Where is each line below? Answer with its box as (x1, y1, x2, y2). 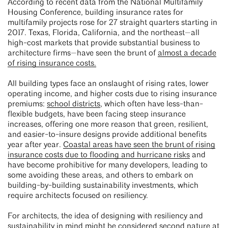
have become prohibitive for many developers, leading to (8, 161, 208, 170)
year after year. (8, 141, 63, 150)
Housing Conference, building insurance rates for (8, 9, 183, 17)
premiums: (8, 100, 47, 109)
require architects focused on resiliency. (8, 192, 148, 201)
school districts (47, 100, 100, 109)
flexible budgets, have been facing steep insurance (8, 110, 186, 119)
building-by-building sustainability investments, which (8, 182, 198, 190)
